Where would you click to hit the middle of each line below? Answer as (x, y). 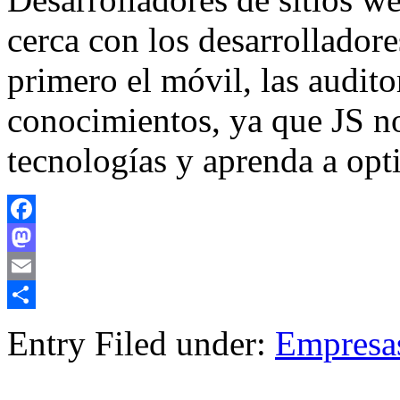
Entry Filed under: (141, 344)
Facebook (35, 237)
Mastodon (35, 266)
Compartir (36, 323)
